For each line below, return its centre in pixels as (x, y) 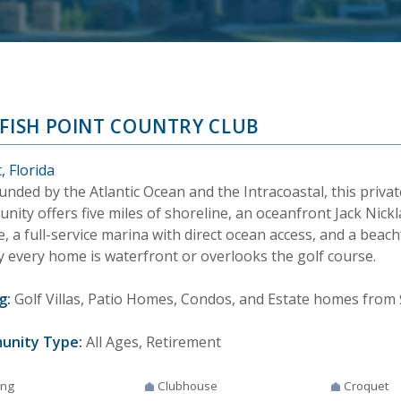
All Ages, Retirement (152, 342)
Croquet (366, 386)
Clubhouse (188, 386)
